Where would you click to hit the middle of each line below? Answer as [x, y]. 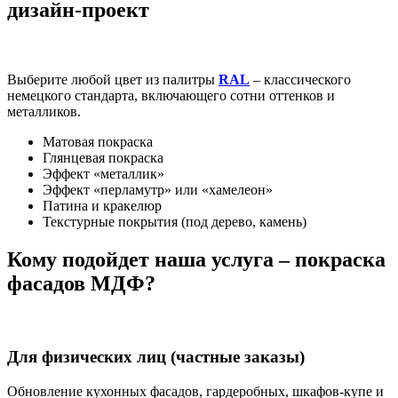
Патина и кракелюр [102, 205]
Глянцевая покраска [103, 157]
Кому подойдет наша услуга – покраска [196, 259]
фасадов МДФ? [81, 283]
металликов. [44, 111]
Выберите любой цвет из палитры [113, 79]
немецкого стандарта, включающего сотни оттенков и [171, 95]
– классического [300, 79]
